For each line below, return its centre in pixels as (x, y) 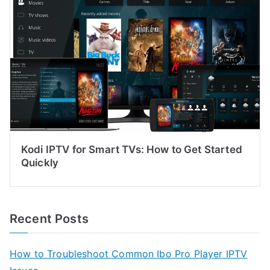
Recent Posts (49, 218)
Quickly (40, 162)
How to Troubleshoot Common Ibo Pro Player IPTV (129, 253)
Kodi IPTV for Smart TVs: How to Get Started (132, 149)
